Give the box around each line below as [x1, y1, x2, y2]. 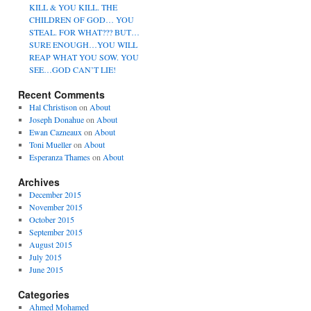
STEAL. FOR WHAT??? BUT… [28, 26, 140, 37]
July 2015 [28, 251, 62, 262]
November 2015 [28, 201, 83, 212]
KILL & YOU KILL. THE [28, 1, 117, 12]
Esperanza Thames [28, 151, 90, 162]
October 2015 [28, 214, 74, 225]
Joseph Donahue [28, 114, 84, 125]
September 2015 [28, 226, 83, 237]
